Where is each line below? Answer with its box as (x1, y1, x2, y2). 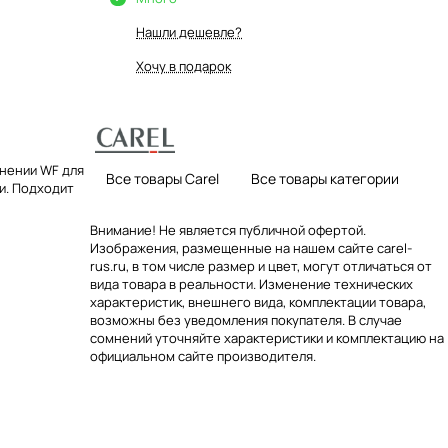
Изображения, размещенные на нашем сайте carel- (90, 239, 412, 257)
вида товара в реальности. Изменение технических (90, 275, 413, 293)
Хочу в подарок (136, 57, 231, 75)
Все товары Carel (106, 169, 219, 188)
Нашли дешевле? (136, 23, 242, 41)
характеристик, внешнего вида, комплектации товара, (90, 293, 426, 311)
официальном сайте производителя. (90, 347, 316, 365)
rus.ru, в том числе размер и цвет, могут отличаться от (90, 257, 432, 275)
